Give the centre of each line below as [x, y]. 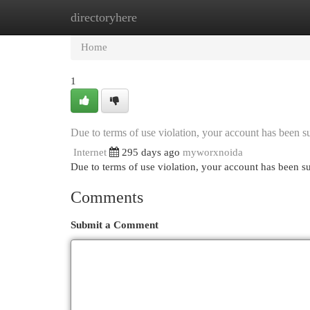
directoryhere [104, 17]
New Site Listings [176, 17]
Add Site [253, 17]
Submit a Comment [115, 225]
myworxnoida [213, 152]
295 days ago [151, 152]
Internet [90, 152]
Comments [107, 197]
